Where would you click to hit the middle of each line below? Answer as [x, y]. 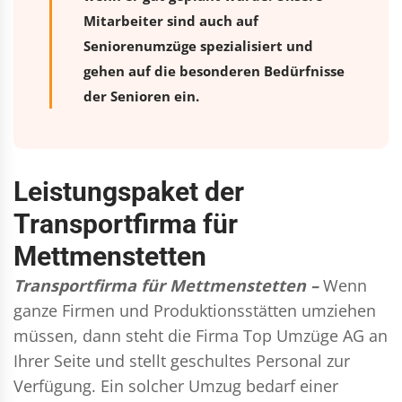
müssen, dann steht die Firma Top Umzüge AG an [201, 335]
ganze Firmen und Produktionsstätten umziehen [195, 310]
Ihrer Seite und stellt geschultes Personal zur [182, 360]
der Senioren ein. [141, 96]
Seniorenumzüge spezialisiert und [198, 45]
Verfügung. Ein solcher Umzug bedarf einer [176, 385]
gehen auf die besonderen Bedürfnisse [214, 70]
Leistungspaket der [129, 191]
